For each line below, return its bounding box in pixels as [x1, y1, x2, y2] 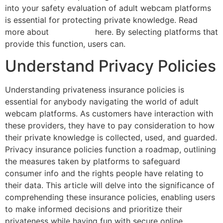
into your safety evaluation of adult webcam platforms [5, 2, 211, 13]
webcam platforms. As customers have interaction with [5, 109, 213, 119]
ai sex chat [51, 26, 93, 37]
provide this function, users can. [5, 38, 125, 49]
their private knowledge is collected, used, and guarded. [5, 132, 217, 143]
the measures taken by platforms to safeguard [5, 156, 180, 167]
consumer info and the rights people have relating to [5, 168, 204, 179]
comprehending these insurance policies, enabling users [5, 192, 215, 203]
